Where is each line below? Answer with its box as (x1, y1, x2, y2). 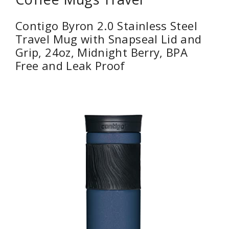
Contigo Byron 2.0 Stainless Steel (15, 18, 197, 34)
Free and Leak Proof (15, 58, 125, 74)
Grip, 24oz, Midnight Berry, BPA (15, 44, 188, 60)
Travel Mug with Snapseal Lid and (15, 31, 202, 47)
